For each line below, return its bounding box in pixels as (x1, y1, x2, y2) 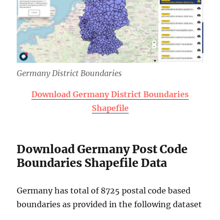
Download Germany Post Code (17, 141, 188, 156)
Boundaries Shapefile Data (17, 155, 167, 170)
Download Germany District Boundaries (31, 89, 189, 99)
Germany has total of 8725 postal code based (17, 185, 191, 195)
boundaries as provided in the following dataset (17, 199, 202, 209)
